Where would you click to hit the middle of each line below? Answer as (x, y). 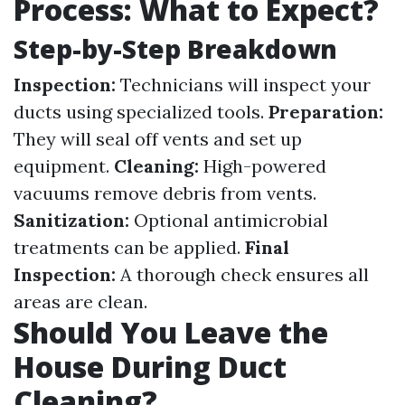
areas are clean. (80, 302)
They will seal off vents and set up (158, 139)
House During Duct (150, 367)
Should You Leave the (171, 333)
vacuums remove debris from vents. (165, 193)
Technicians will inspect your (243, 85)
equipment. (64, 166)
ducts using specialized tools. (141, 112)
